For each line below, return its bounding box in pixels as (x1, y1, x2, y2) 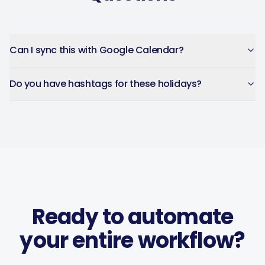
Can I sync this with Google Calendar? (9, 43, 184, 57)
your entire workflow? (20, 225, 245, 256)
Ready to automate (32, 202, 233, 232)
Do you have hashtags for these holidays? (9, 77, 202, 91)
